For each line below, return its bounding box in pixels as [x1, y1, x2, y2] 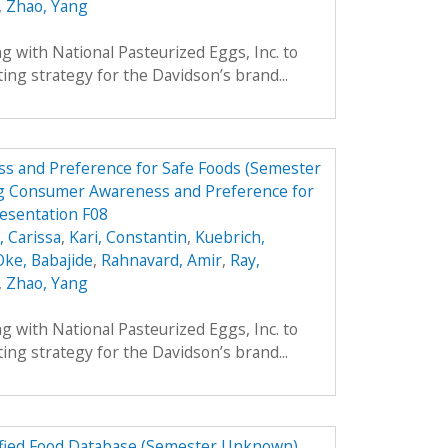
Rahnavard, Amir [100, 249, 222, 272]
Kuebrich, [194, 226, 265, 249]
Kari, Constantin [68, 226, 187, 249]
